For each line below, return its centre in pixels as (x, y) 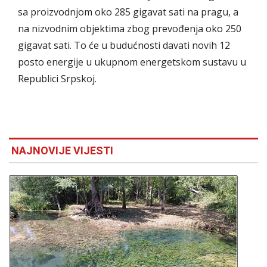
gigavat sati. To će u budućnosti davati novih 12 (124, 45)
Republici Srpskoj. (58, 78)
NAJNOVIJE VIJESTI (62, 150)
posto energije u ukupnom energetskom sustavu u (132, 62)
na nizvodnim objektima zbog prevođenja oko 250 (130, 28)
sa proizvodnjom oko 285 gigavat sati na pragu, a (128, 12)
